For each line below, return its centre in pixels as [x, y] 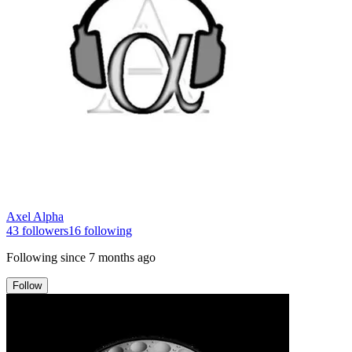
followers [44, 230]
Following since [46, 257]
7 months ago [122, 257]
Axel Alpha [35, 216]
